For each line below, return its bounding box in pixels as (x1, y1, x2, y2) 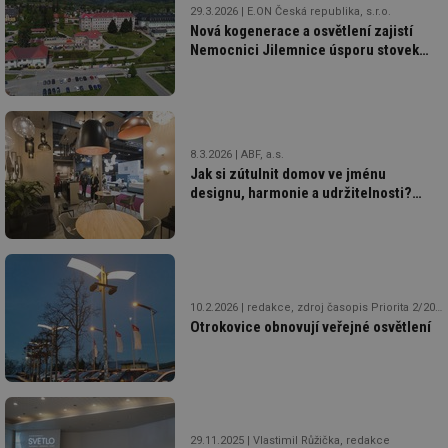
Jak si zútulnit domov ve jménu (190, 165, 386, 184)
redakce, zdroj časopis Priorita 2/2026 (247, 300, 435, 314)
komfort (190, 79, 241, 98)
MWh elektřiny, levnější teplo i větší (190, 60, 411, 79)
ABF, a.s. (241, 148, 284, 162)
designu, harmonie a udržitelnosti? (190, 184, 412, 203)
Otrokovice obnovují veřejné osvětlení (190, 317, 431, 336)
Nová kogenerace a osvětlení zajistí (190, 22, 413, 41)
